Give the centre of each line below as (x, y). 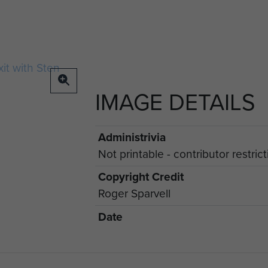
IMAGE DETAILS (175, 102)
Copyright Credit (141, 177)
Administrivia (132, 137)
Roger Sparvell (134, 194)
